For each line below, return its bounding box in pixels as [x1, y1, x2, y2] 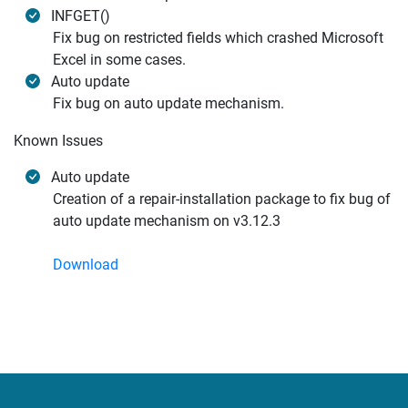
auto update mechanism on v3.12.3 [53, 212, 280, 229]
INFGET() [51, 7, 110, 25]
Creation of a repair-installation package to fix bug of [53, 190, 391, 208]
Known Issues [14, 132, 103, 149]
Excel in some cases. [53, 51, 186, 68]
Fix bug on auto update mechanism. [53, 95, 284, 112]
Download [53, 256, 118, 273]
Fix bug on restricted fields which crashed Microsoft [53, 29, 383, 46]
